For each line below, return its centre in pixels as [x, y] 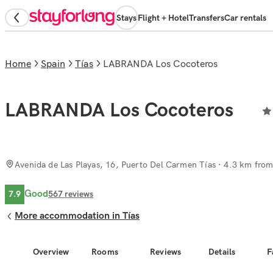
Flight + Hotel [163, 18]
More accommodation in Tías [77, 216]
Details [222, 252]
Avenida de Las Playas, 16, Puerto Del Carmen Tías [115, 165]
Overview [51, 252]
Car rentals [245, 18]
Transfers [207, 18]
